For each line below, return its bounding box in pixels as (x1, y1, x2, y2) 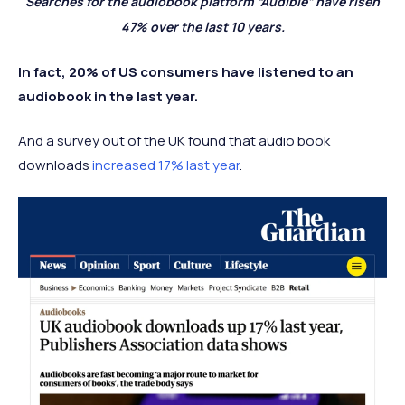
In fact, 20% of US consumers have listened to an (18, 61, 353, 81)
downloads (18, 155, 92, 174)
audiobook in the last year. (18, 86, 198, 106)
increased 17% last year (92, 155, 240, 174)
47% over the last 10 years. (120, 17, 285, 35)
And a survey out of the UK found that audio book (18, 130, 330, 150)
